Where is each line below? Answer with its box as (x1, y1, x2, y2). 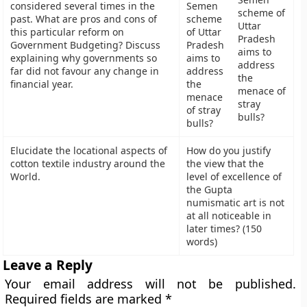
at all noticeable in (186, 209, 272, 222)
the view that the (186, 157, 265, 170)
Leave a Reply (3, 256, 93, 274)
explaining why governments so (10, 51, 158, 64)
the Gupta (186, 183, 233, 196)
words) (186, 235, 218, 248)
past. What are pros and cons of (10, 12, 158, 25)
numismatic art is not (186, 196, 285, 209)
